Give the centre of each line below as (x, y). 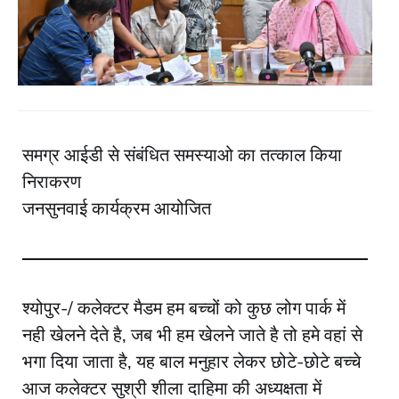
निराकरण (52, 183)
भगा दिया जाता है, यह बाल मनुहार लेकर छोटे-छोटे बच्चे (191, 362)
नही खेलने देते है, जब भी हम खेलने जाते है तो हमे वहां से (192, 336)
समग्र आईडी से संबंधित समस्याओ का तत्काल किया (182, 156)
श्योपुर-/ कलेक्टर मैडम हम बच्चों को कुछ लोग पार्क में (184, 309)
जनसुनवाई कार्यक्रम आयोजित (117, 209)
